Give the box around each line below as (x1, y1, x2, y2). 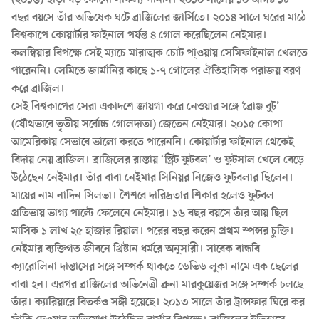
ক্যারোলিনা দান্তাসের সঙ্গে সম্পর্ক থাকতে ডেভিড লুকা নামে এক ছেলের (11, 261, 298, 273)
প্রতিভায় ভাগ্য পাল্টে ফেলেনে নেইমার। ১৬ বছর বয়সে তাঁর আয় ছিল (11, 207, 288, 220)
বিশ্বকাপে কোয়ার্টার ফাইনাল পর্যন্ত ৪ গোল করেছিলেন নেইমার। (11, 29, 267, 42)
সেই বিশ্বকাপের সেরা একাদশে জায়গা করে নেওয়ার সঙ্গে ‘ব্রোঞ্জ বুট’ (11, 100, 280, 113)
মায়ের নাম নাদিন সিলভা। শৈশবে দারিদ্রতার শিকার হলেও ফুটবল (11, 189, 274, 202)
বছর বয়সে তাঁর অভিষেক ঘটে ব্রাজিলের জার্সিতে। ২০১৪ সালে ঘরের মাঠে (11, 11, 306, 24)
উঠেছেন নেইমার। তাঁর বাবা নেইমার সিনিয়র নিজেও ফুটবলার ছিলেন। (11, 172, 293, 184)
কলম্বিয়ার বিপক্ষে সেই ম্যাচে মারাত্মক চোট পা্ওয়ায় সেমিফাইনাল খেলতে (11, 47, 308, 60)
